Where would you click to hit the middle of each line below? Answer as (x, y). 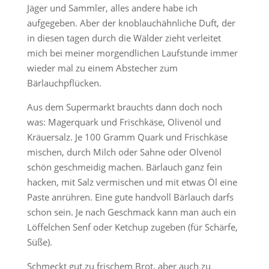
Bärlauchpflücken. (64, 83)
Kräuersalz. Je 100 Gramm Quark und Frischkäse (127, 137)
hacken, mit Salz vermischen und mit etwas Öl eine (132, 182)
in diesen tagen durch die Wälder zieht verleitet (124, 38)
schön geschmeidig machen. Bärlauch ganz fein (124, 167)
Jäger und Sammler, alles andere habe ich (112, 8)
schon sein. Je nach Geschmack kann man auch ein (131, 212)
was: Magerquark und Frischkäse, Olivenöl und (124, 122)
